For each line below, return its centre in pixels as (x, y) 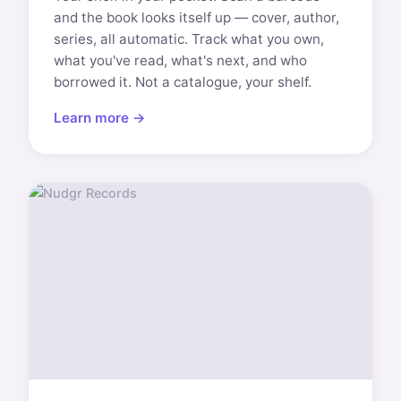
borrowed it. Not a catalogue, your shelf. (183, 82)
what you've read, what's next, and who (180, 60)
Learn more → (100, 118)
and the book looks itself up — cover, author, (196, 17)
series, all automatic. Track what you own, (189, 39)
